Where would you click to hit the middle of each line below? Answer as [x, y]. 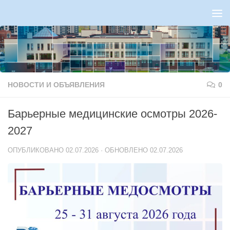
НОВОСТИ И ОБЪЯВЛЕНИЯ [56, 85]
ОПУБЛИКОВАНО [37, 150]
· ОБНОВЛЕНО [124, 150]
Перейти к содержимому [64, 14]
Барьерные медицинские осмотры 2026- [112, 114]
